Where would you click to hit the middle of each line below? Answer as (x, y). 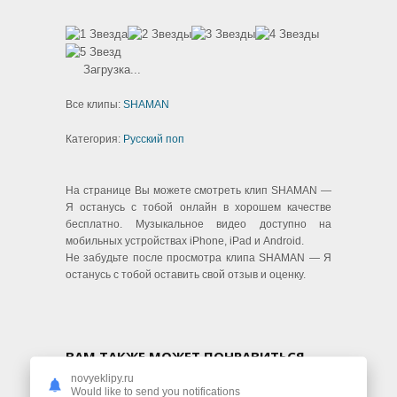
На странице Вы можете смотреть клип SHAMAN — (198, 190)
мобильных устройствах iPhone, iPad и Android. (185, 241)
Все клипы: (94, 104)
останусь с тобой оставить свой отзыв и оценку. (186, 274)
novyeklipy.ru (102, 378)
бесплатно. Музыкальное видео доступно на (198, 224)
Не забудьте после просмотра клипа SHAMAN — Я (198, 257)
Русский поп (154, 139)
